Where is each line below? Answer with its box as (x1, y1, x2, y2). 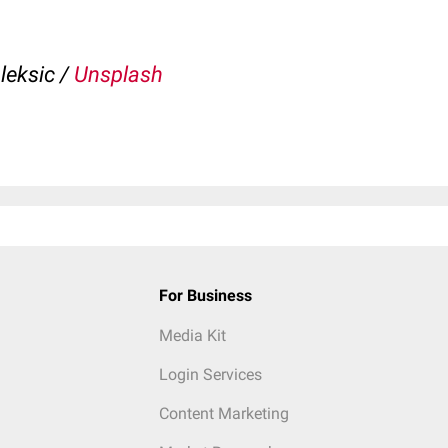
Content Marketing (158, 404, 289, 423)
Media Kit (158, 326, 226, 345)
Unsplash (74, 62, 163, 87)
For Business (158, 286, 252, 305)
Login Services (158, 365, 262, 384)
